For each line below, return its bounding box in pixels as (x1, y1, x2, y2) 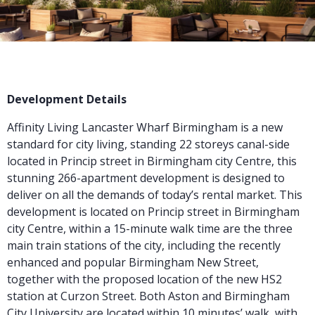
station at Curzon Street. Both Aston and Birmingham (7, 288, 290, 304)
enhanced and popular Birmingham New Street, (7, 255, 259, 270)
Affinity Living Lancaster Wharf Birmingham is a (7, 120, 261, 135)
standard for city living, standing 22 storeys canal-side (7, 136, 290, 152)
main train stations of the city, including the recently (7, 238, 281, 253)
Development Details (7, 91, 127, 107)
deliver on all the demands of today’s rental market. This (7, 187, 302, 202)
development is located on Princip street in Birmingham (7, 204, 300, 219)
